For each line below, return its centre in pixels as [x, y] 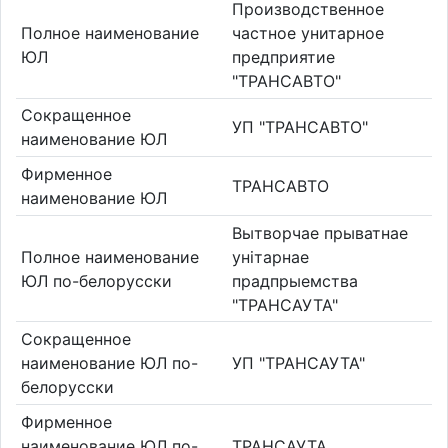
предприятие [283, 56]
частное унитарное [308, 32]
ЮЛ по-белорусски [96, 280]
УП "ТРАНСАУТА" [298, 363]
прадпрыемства [295, 280]
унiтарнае [270, 256]
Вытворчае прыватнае [320, 232]
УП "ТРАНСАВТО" [300, 127]
